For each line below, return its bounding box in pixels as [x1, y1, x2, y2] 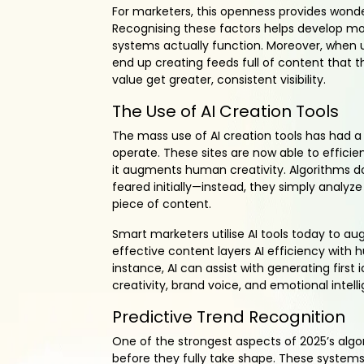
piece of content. [112, 196, 211, 213]
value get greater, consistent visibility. [112, 71, 326, 89]
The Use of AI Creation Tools [112, 100, 339, 123]
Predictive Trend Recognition [112, 305, 345, 329]
